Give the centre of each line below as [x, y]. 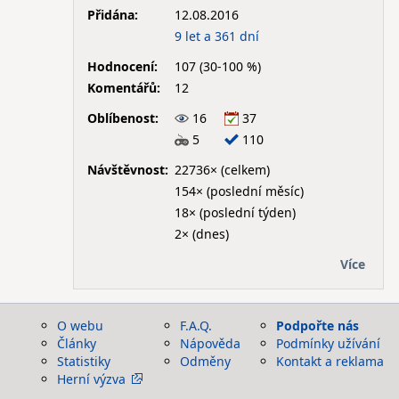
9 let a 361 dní [216, 36]
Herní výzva [91, 379]
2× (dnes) [201, 233]
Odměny [205, 361]
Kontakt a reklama [330, 361]
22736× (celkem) [222, 169]
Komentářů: [123, 87]
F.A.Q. [196, 326]
